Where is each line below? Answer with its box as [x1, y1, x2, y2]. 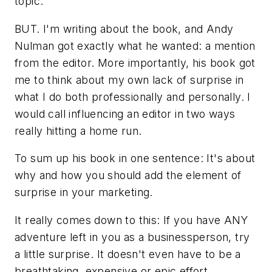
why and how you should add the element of [15, 169, 242, 182]
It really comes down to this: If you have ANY [15, 213, 248, 226]
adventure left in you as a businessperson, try [15, 230, 250, 243]
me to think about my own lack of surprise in [15, 73, 244, 86]
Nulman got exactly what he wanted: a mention [15, 39, 256, 52]
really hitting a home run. [15, 124, 142, 137]
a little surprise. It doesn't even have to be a [15, 247, 241, 260]
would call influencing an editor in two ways [15, 107, 236, 120]
